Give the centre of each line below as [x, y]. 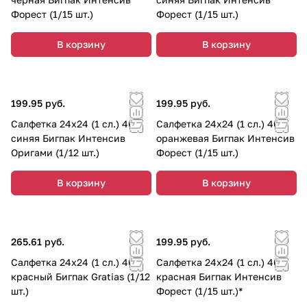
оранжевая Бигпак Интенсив [225, 138]
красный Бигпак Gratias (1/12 [81, 276]
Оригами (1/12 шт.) [55, 152]
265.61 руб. [38, 241]
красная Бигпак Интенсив [219, 276]
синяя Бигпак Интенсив [68, 138]
